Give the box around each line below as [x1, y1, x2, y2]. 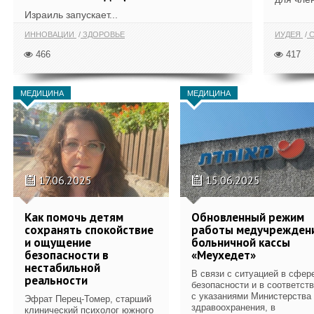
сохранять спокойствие [25, 221, 153, 238]
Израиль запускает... [25, 9, 118, 20]
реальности [25, 272, 88, 288]
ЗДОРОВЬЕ [81, 29, 125, 39]
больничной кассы [191, 234, 290, 250]
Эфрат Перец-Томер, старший [25, 293, 151, 304]
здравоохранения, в [191, 301, 275, 313]
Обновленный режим [191, 209, 304, 225]
